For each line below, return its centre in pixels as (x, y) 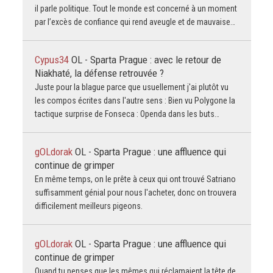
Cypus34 (53, 59)
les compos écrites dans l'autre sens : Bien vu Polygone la (135, 100)
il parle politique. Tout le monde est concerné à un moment (136, 8)
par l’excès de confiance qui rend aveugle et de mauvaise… (135, 22)
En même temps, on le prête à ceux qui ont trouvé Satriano (135, 179)
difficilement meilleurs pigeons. (88, 206)
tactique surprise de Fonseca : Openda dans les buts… (127, 114)
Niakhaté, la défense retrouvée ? (99, 73)
